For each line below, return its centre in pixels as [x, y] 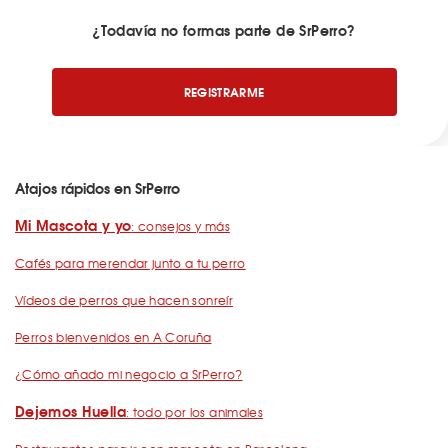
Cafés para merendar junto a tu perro [130, 263]
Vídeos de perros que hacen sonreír [124, 300]
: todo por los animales [194, 412]
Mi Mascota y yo [73, 225]
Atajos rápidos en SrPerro [97, 188]
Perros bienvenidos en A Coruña [113, 337]
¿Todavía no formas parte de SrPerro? [224, 30]
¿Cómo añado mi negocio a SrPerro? [129, 374]
